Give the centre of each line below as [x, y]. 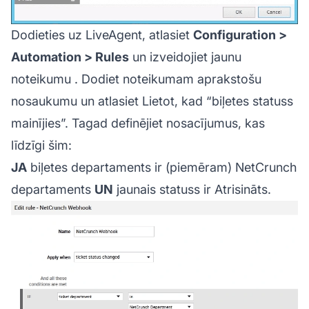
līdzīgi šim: [41, 146]
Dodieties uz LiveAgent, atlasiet [102, 35]
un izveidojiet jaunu [185, 57]
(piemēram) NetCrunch [231, 168]
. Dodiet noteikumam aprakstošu [166, 79]
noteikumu [41, 79]
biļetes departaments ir [96, 168]
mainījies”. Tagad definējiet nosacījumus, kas [138, 123]
